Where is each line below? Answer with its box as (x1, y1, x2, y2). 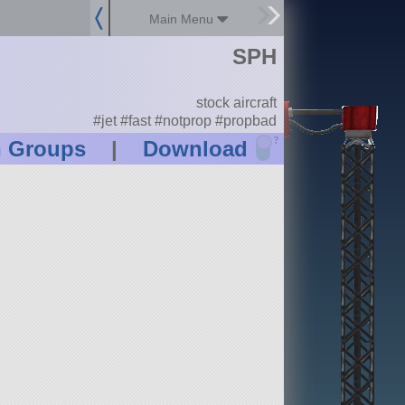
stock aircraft (195, 95, 277, 111)
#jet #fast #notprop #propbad (92, 112, 277, 128)
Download (142, 137, 248, 162)
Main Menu (149, 12, 218, 26)
